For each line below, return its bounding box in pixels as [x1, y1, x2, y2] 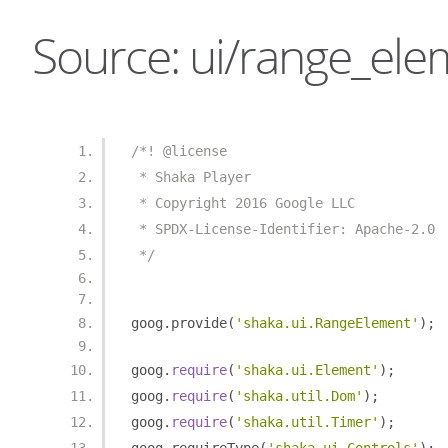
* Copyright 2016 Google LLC [131, 195, 355, 211]
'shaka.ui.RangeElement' [235, 315, 419, 331]
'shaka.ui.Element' [235, 362, 379, 378]
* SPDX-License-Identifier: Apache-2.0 [131, 221, 435, 237]
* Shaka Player [131, 169, 251, 185]
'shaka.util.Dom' [235, 388, 363, 404]
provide [171, 315, 227, 331]
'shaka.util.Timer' [235, 414, 379, 430]
